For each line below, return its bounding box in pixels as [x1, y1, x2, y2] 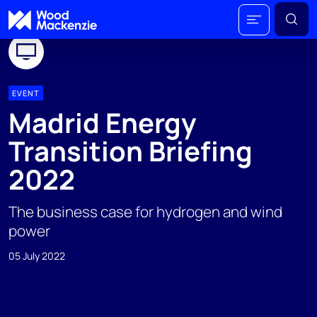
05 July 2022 [8, 249, 65, 263]
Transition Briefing [8, 132, 253, 170]
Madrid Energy [8, 104, 196, 142]
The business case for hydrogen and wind [8, 202, 282, 221]
